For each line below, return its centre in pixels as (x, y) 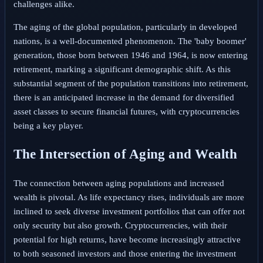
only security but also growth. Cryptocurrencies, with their (120, 225)
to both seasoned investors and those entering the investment (124, 253)
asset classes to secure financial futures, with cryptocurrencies (126, 112)
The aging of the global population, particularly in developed (125, 27)
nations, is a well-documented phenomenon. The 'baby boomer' (130, 41)
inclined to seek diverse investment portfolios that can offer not (129, 211)
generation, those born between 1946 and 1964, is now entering (130, 55)
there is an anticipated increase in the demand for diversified (124, 98)
